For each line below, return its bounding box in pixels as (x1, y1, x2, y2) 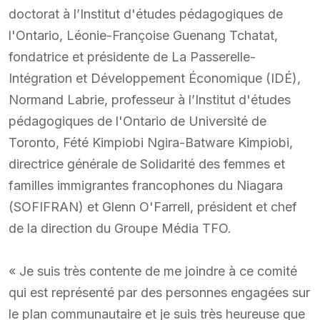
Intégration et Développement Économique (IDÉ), (9, 70, 301, 86)
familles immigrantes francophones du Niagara (9, 177, 283, 193)
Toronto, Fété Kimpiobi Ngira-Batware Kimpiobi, (9, 134, 293, 150)
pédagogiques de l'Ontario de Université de (9, 113, 266, 129)
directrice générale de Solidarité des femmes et (9, 156, 285, 171)
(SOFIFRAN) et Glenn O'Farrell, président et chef (9, 199, 297, 214)
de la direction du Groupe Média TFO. (9, 220, 231, 236)
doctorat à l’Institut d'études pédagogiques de (9, 6, 283, 21)
